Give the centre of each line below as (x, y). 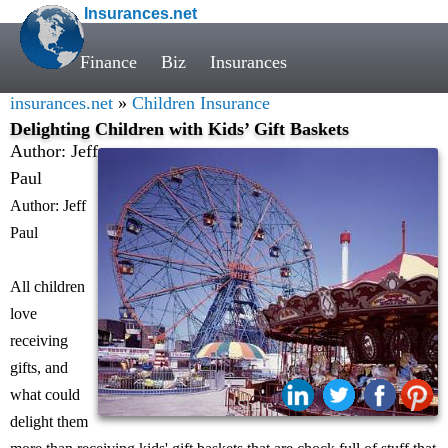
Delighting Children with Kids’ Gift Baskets (179, 129)
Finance (108, 62)
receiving (39, 340)
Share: (257, 405)
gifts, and (39, 367)
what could (45, 394)
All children (47, 286)
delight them (49, 421)
